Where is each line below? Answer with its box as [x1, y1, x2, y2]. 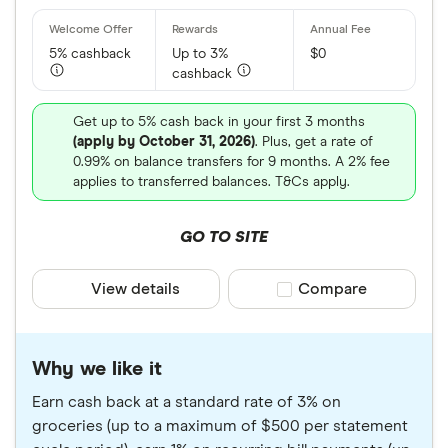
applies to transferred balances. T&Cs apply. [73, 175, 350, 189]
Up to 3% [171, 47, 228, 61]
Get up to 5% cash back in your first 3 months [73, 115, 365, 129]
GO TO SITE [179, 229, 268, 245]
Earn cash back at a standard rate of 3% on [32, 394, 341, 410]
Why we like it [32, 359, 162, 379]
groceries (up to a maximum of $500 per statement [32, 418, 408, 434]
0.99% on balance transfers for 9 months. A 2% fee [73, 155, 390, 169]
